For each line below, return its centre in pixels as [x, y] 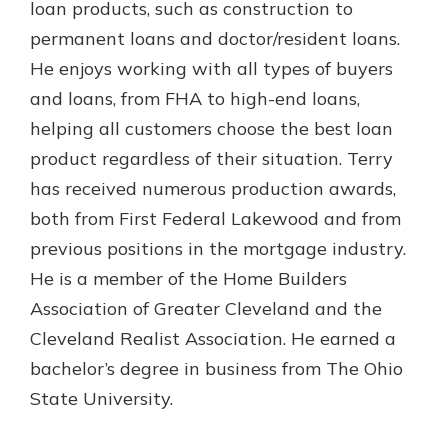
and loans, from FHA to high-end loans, [195, 99]
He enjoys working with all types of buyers [211, 69]
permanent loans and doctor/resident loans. [215, 39]
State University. [101, 399]
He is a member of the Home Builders [188, 279]
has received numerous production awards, [213, 189]
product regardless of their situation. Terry [211, 159]
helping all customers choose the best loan [211, 129]
